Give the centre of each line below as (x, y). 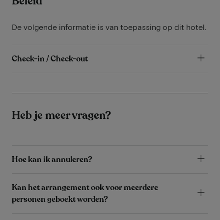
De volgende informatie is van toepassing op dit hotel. (109, 27)
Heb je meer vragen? (61, 115)
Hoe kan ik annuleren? (52, 159)
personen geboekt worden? (60, 199)
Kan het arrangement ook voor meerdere (85, 187)
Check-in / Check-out (50, 59)
